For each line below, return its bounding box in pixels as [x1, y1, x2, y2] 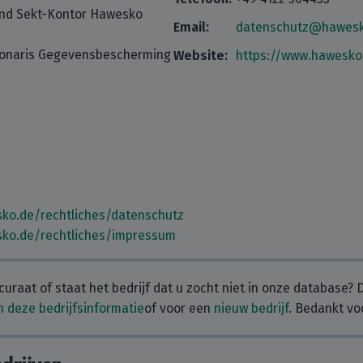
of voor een [144, 301, 214, 316]
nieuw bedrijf [214, 301, 288, 316]
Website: [173, 48, 228, 63]
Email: [173, 19, 209, 35]
